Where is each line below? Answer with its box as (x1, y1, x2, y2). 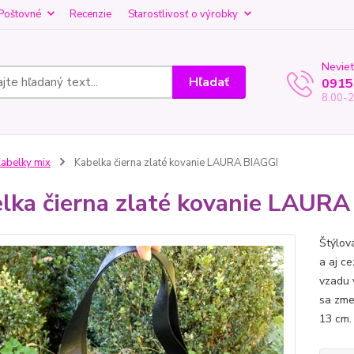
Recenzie (70, 7, 111, 21)
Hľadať (189, 73, 230, 91)
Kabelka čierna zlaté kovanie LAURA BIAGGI (71, 156, 278, 170)
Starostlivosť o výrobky (128, 7, 238, 21)
